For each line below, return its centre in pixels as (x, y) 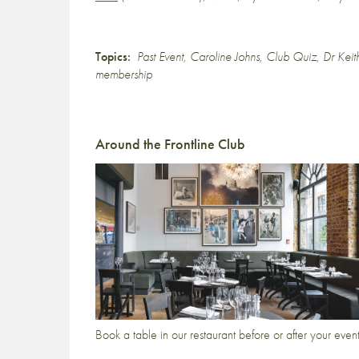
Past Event (160, 56)
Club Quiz (291, 56)
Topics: (113, 56)
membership (124, 74)
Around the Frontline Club (170, 144)
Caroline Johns (225, 56)
